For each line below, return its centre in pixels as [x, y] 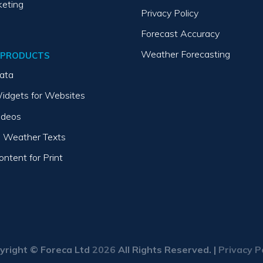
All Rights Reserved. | [167, 249]
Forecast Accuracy [180, 33]
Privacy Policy [169, 13]
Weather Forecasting [185, 54]
